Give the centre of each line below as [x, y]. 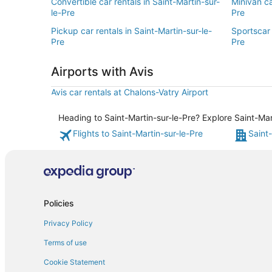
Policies [59, 203]
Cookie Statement [74, 262]
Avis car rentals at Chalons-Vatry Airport [130, 92]
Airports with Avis [102, 72]
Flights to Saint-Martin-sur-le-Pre [138, 133]
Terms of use [65, 242]
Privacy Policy [68, 223]
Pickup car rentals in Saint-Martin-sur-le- [131, 31]
